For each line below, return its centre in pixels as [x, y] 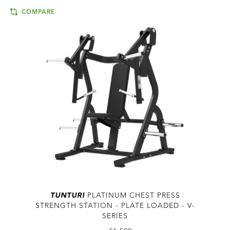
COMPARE [37, 12]
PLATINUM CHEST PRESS [132, 196]
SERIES [115, 216]
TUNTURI [67, 196]
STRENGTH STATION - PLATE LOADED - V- [115, 206]
